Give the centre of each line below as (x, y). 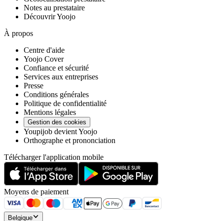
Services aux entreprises (61, 77)
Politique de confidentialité (65, 104)
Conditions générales (56, 95)
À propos (18, 34)
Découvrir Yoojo (50, 17)
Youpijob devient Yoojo (60, 132)
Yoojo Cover (44, 59)
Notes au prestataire (54, 8)
